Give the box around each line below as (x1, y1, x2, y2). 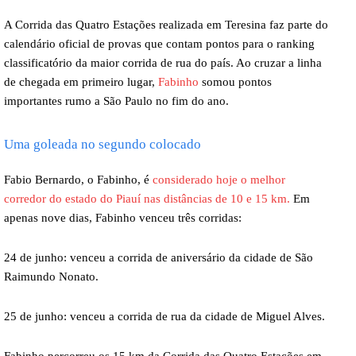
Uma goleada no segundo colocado (4, 137, 201, 153)
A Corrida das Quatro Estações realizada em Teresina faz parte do (4, 18, 328, 32)
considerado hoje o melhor (153, 173, 285, 187)
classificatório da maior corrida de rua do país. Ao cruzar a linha (4, 56, 322, 70)
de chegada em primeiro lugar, (4, 75, 158, 89)
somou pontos (199, 75, 272, 89)
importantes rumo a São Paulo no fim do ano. (4, 95, 229, 108)
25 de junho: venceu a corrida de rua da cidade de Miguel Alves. (4, 310, 325, 323)
